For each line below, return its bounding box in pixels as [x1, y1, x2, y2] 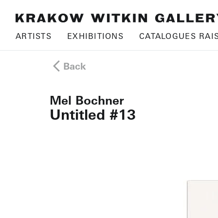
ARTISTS [16, 31, 52, 41]
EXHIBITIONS [67, 31, 124, 41]
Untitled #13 [50, 106, 136, 123]
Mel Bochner [50, 93, 124, 108]
